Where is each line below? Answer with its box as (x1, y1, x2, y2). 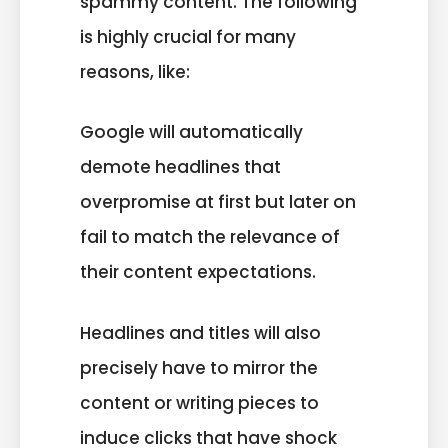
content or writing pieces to (80, 390, 319, 415)
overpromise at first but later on (80, 190, 356, 215)
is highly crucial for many (80, 24, 296, 49)
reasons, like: (80, 59, 190, 84)
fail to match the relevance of (80, 225, 340, 250)
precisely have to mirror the (80, 355, 318, 380)
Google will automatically (80, 120, 303, 145)
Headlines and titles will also (80, 320, 321, 345)
